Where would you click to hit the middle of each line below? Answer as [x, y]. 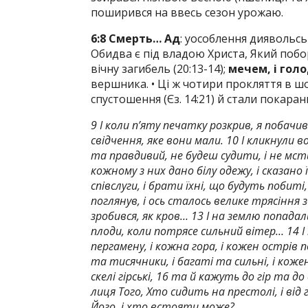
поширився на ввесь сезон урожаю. [187, 12]
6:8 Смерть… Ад [135, 38]
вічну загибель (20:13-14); [159, 69]
